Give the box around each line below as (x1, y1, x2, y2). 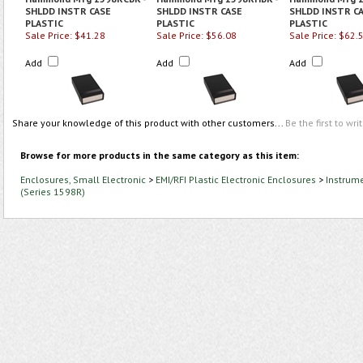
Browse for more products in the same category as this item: (20, 149, 299, 161)
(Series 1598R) (20, 186, 85, 198)
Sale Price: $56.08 (156, 29, 237, 41)
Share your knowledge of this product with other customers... (12, 117, 285, 129)
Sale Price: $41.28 (25, 29, 105, 41)
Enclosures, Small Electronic (20, 173, 146, 186)
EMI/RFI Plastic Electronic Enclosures (156, 173, 316, 186)
